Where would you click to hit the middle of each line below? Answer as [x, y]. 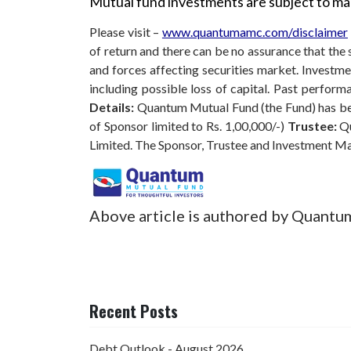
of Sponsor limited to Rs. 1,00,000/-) [188, 126]
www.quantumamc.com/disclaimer [255, 32]
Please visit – [126, 32]
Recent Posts [134, 311]
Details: [113, 107]
